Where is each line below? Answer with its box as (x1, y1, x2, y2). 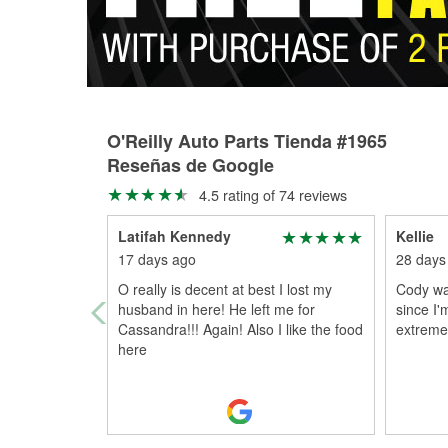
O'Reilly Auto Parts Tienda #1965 (107, 128, 387, 154)
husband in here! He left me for (118, 299, 315, 319)
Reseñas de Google (107, 152, 274, 178)
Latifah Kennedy (118, 226, 231, 246)
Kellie (395, 226, 434, 246)
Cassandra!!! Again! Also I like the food (118, 319, 363, 339)
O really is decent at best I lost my (118, 279, 332, 299)
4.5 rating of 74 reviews (194, 184, 347, 205)
